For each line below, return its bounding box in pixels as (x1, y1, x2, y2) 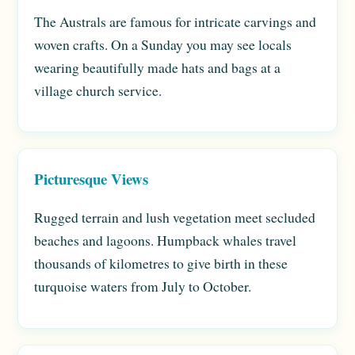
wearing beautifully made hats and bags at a (34, 57, 281, 77)
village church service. (34, 80, 162, 100)
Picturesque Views (34, 168, 148, 190)
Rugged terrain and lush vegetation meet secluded (34, 207, 315, 227)
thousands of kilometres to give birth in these (34, 253, 288, 273)
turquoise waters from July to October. (34, 276, 251, 296)
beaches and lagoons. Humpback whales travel (34, 230, 296, 250)
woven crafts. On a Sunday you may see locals (34, 34, 292, 54)
